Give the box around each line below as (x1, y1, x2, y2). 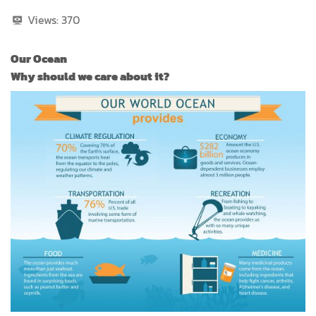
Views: (28, 11, 59, 28)
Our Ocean (11, 49, 67, 67)
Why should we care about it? (11, 67, 169, 85)
